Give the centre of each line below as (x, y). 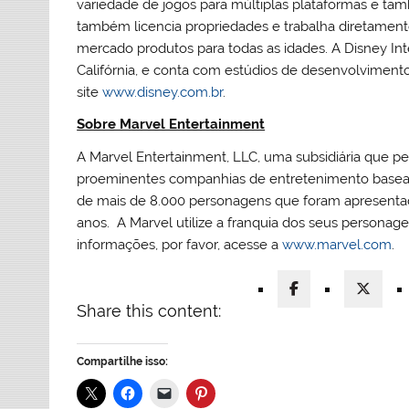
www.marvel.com (337, 244)
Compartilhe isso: (123, 361)
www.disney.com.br (163, 92)
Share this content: (149, 310)
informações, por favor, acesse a (180, 244)
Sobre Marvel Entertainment (171, 125)
